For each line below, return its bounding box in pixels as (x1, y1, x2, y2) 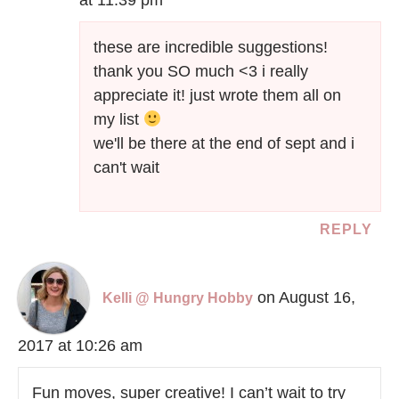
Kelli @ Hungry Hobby (102, 290, 253, 306)
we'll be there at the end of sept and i (94, 134, 355, 153)
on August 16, (257, 289, 355, 307)
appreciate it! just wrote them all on (94, 86, 342, 105)
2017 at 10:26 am (18, 337, 142, 355)
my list (94, 110, 144, 129)
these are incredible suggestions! (94, 38, 329, 57)
